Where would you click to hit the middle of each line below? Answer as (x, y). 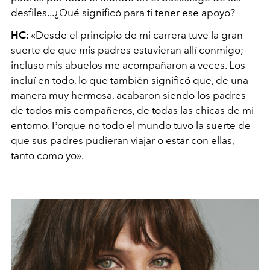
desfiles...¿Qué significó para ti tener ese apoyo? (123, 12)
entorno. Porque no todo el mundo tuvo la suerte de (131, 125)
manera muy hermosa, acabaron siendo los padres (128, 95)
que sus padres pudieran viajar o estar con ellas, (122, 140)
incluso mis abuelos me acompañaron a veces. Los (128, 65)
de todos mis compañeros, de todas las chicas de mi (132, 110)
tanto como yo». (47, 155)
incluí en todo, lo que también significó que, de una (130, 80)
